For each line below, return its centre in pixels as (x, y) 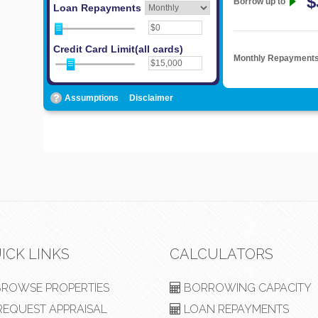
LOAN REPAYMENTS (235, 309)
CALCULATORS (221, 254)
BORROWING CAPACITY (246, 288)
